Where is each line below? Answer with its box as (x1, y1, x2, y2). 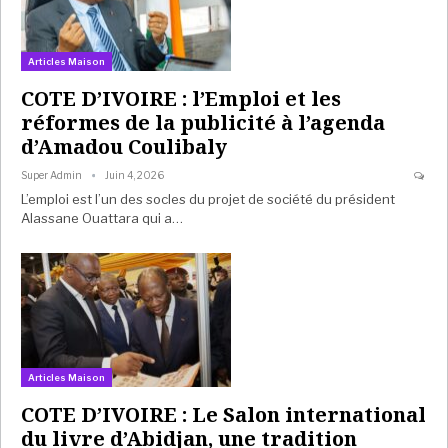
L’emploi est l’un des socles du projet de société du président (21, 190, 395, 207)
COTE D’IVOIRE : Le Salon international (21, 401, 426, 429)
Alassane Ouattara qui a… (21, 209, 183, 226)
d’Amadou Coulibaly (21, 132, 227, 160)
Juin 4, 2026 (105, 168, 164, 181)
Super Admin (21, 168, 84, 181)
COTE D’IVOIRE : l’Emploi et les (21, 84, 341, 112)
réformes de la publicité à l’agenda (21, 108, 385, 136)
